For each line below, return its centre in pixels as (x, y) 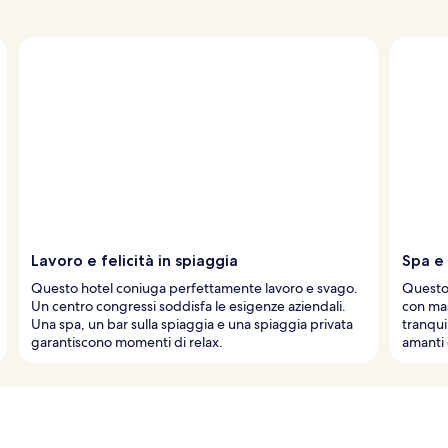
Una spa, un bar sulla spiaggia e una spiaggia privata (192, 323)
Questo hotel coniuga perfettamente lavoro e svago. (194, 287)
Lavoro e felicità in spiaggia (134, 260)
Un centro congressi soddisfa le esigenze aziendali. (188, 305)
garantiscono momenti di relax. (127, 341)
